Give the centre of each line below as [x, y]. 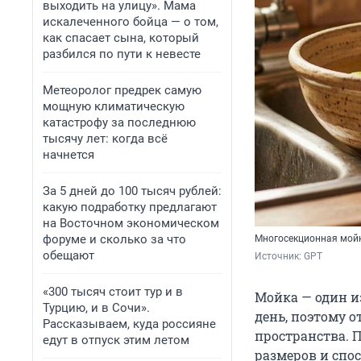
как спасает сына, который [121, 38]
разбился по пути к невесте [122, 54]
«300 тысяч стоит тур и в [113, 292]
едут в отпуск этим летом [116, 340]
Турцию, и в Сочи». [96, 308]
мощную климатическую [114, 106]
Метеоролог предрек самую [122, 90]
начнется [68, 155]
